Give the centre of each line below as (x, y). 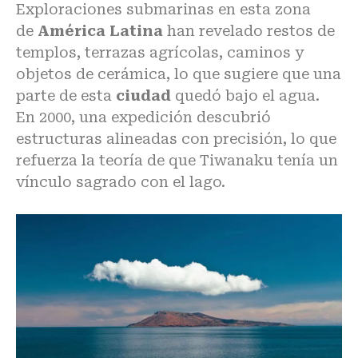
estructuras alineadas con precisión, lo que (176, 139)
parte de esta (66, 96)
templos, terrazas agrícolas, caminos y (160, 53)
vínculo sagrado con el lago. (121, 182)
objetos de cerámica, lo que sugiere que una (179, 74)
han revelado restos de (251, 31)
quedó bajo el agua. (245, 96)
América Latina (102, 31)
